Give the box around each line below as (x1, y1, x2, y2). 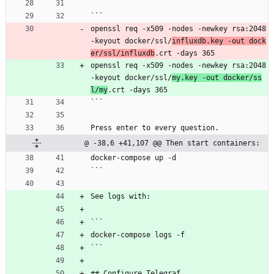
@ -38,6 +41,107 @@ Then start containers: (84, 138, 260, 147)
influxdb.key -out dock (172, 36, 266, 45)
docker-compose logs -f (91, 230, 185, 239)
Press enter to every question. (91, 123, 219, 132)
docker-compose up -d (91, 153, 176, 162)
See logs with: (91, 191, 150, 201)
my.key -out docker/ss (172, 73, 262, 82)
